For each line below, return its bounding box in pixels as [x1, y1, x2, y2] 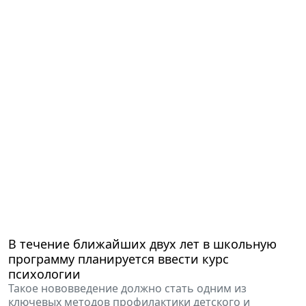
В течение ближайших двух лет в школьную [8, 236, 277, 253]
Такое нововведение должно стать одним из [8, 281, 247, 296]
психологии [8, 266, 81, 283]
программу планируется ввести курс [8, 251, 229, 268]
